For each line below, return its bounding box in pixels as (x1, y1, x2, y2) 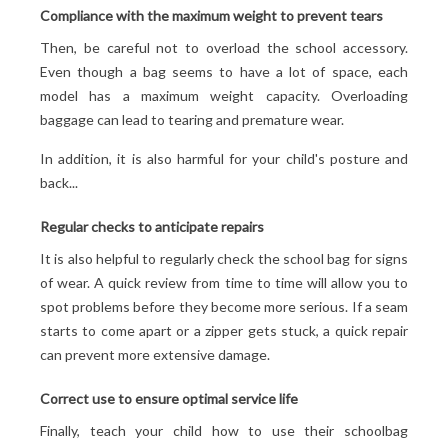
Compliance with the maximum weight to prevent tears (40, 6, 383, 24)
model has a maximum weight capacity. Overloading (40, 86, 408, 104)
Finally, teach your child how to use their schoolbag (40, 421, 408, 439)
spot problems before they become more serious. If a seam (40, 297, 408, 315)
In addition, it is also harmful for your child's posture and (40, 149, 408, 167)
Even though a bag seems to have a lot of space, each (40, 62, 408, 80)
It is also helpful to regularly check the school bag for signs (40, 249, 408, 267)
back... (40, 173, 78, 191)
